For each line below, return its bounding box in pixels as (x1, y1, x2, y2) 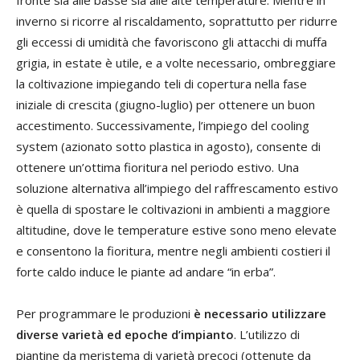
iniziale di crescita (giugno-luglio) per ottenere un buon (16, 96, 315, 112)
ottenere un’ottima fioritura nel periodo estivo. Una (16, 158, 299, 175)
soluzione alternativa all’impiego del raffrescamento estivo (16, 179, 338, 196)
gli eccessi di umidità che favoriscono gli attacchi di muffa (16, 33, 327, 50)
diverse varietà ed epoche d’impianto (16, 325, 234, 342)
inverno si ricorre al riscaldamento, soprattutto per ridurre (16, 12, 337, 29)
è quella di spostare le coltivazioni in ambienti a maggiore (16, 200, 330, 217)
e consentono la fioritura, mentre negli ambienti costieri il (16, 242, 330, 259)
